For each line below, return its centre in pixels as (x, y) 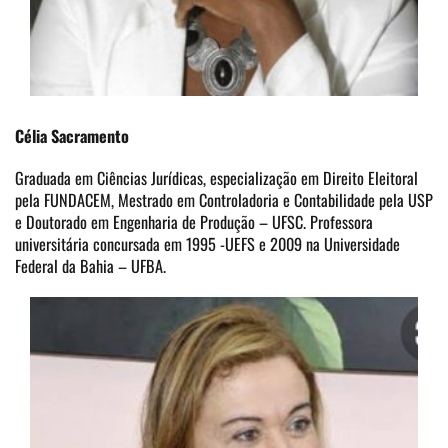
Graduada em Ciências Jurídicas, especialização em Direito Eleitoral (216, 178)
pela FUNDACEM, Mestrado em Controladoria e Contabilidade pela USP (224, 200)
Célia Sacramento (72, 136)
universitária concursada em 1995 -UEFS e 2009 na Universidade (207, 244)
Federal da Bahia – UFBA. (90, 266)
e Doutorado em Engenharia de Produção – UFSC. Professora (194, 222)
